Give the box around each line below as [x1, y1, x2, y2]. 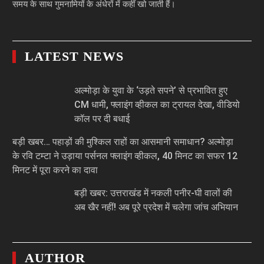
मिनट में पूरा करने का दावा [12, 164, 98, 176]
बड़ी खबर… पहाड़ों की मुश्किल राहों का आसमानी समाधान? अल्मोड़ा [12, 136, 234, 148]
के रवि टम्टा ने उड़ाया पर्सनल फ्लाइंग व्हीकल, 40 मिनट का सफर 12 [12, 150, 238, 162]
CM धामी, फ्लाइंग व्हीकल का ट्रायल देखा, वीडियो [74, 99, 240, 111]
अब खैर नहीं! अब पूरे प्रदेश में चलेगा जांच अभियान [74, 202, 239, 213]
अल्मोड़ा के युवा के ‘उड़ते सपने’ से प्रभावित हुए [74, 85, 228, 97]
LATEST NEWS [25, 49, 124, 64]
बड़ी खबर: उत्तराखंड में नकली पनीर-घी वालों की [74, 187, 233, 199]
